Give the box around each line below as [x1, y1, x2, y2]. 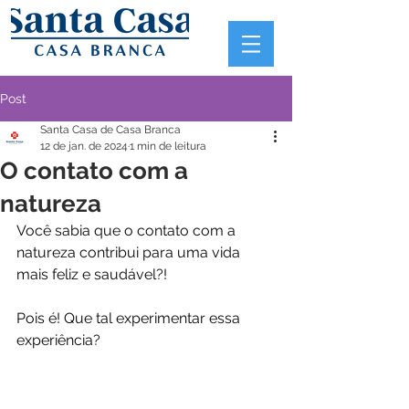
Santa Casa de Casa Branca [40, 123, 181, 136]
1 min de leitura [130, 140, 206, 152]
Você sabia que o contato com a [16, 222, 239, 239]
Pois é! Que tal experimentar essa [16, 309, 244, 327]
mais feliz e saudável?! [16, 266, 171, 283]
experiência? [16, 331, 100, 349]
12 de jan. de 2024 [40, 140, 128, 152]
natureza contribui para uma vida [16, 244, 244, 261]
